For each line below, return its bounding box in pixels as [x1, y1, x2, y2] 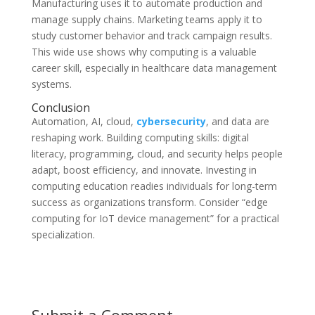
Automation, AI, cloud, [31, 114, 136, 128]
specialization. [31, 227, 95, 241]
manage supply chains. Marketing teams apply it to [31, 12, 262, 26]
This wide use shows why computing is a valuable [31, 44, 257, 58]
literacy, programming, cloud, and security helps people [31, 146, 283, 160]
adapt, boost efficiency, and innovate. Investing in [31, 162, 257, 176]
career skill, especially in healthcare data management [31, 60, 277, 75]
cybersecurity [136, 114, 206, 128]
